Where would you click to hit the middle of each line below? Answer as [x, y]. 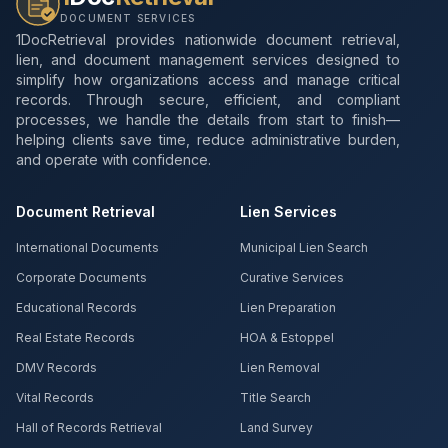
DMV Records [56, 367]
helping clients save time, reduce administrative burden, [208, 139]
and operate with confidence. [113, 159]
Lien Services [288, 211]
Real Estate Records [75, 337]
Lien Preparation [288, 307]
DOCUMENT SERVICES [128, 18]
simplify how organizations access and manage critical [208, 79]
